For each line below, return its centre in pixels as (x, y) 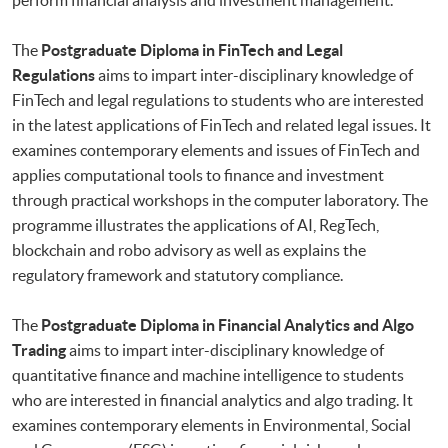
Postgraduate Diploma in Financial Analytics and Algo (227, 324)
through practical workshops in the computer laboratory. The (220, 199)
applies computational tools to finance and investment (198, 174)
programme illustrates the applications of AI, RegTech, (195, 224)
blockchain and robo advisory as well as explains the (189, 249)
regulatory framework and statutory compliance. (177, 274)
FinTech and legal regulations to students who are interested (218, 99)
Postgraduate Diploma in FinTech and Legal (192, 49)
